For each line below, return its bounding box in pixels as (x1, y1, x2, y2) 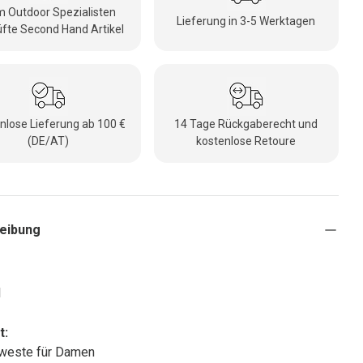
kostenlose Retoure (196, 135, 297, 148)
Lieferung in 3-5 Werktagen (177, 14, 316, 28)
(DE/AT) (28, 135, 70, 148)
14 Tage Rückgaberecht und (174, 117, 318, 131)
